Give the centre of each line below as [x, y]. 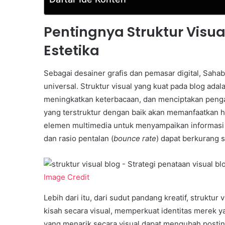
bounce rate [135, 138]
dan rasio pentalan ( [79, 138]
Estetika [72, 50]
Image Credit [67, 177]
